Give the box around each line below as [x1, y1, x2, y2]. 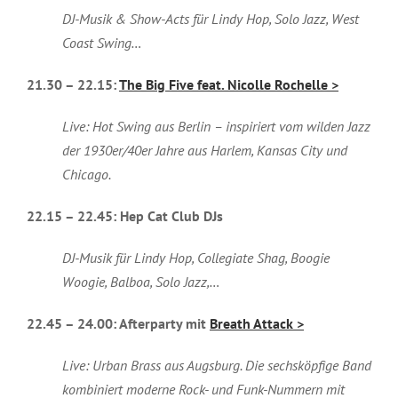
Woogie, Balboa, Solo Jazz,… [61, 273, 220, 291]
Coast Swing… [61, 34, 142, 52]
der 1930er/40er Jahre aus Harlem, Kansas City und [61, 141, 347, 160]
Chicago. [61, 165, 114, 184]
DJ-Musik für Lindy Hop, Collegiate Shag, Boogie [61, 249, 330, 267]
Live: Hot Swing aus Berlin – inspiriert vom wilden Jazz [61, 117, 370, 136]
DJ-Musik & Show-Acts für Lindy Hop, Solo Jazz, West [61, 10, 359, 28]
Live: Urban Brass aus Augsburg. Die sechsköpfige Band [61, 356, 371, 375]
